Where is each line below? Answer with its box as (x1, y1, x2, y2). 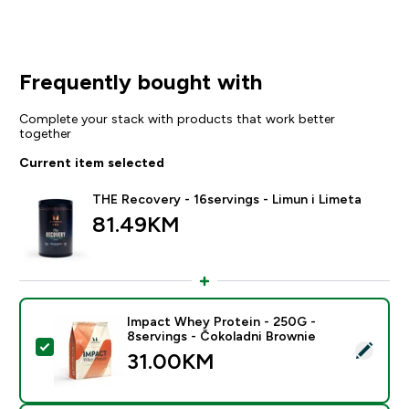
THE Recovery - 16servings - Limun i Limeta (91, 191, 362, 206)
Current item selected (18, 154, 164, 170)
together (18, 125, 71, 141)
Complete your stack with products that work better (18, 110, 335, 126)
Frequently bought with (18, 68, 262, 94)
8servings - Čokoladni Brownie (126, 328, 316, 343)
